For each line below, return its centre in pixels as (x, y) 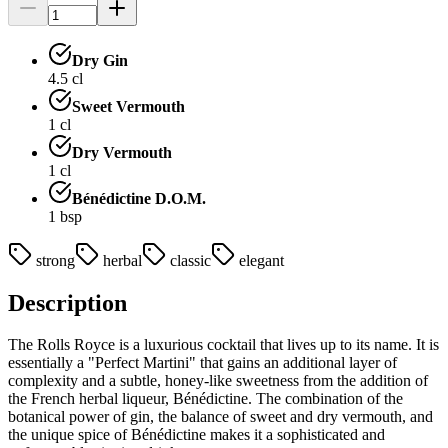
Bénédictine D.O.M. (139, 198)
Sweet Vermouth (128, 106)
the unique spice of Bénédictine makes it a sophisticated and (196, 435)
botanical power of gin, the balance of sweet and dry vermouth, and (220, 417)
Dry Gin (100, 60)
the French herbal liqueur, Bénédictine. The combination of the (205, 399)
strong (55, 260)
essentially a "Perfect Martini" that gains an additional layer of (202, 363)
